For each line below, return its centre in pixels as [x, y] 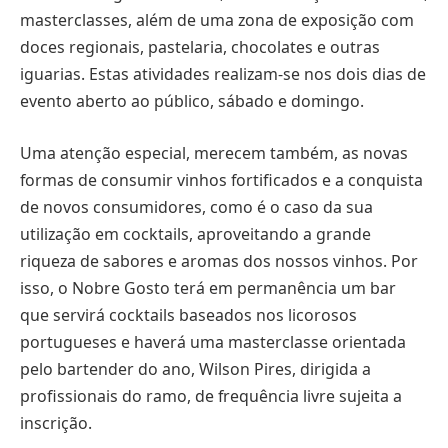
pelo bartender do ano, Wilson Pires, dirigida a [195, 368]
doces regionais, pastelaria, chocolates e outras [200, 47]
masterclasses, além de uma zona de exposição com [217, 20]
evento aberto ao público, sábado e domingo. [196, 101]
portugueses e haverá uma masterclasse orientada [213, 341]
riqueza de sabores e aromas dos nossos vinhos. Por [219, 260]
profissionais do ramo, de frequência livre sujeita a [211, 395]
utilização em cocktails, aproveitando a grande [195, 233]
